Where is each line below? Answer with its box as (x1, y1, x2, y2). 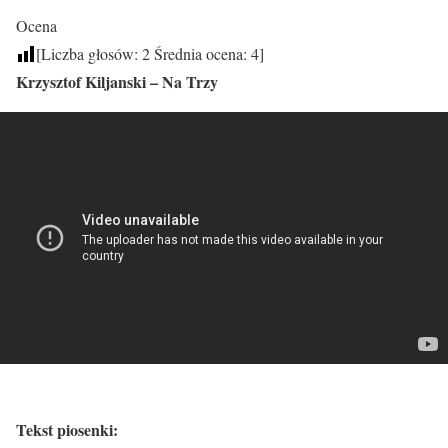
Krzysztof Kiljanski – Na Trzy (16, 69, 218, 93)
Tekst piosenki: (16, 417, 118, 441)
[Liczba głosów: (36, 42, 142, 64)
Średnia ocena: (150, 42, 251, 64)
